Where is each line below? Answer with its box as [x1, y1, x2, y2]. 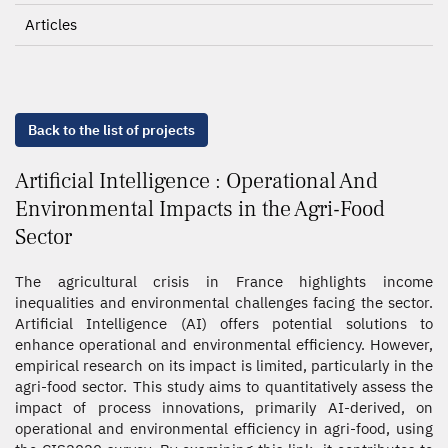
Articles [25, 15, 77, 34]
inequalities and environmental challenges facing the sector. [15, 293, 433, 312]
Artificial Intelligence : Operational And [15, 167, 378, 195]
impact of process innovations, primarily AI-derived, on [15, 398, 433, 417]
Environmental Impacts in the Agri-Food [15, 195, 385, 223]
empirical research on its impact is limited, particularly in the [15, 356, 433, 375]
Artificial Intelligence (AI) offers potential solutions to [15, 314, 433, 333]
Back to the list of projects [28, 121, 195, 139]
